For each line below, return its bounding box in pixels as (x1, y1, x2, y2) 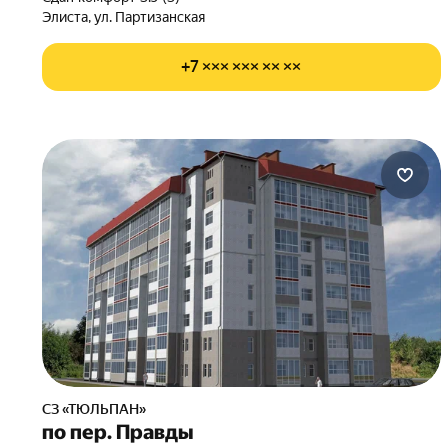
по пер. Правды (42, 420, 194, 444)
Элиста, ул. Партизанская (42, 9, 205, 25)
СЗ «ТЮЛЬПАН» (51, 401, 146, 417)
